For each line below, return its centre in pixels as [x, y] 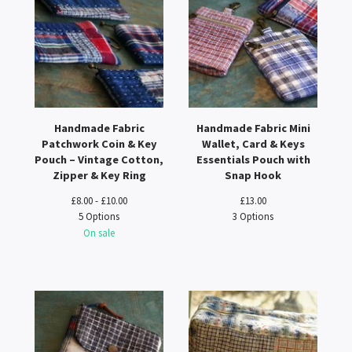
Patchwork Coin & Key [99, 144]
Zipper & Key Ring [99, 175]
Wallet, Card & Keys [253, 144]
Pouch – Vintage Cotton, [99, 159]
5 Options [99, 216]
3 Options [253, 216]
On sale [99, 233]
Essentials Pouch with [253, 159]
